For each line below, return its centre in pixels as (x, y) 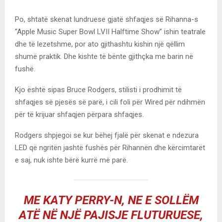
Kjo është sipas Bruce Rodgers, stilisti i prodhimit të (98, 89)
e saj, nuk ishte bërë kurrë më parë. (71, 160)
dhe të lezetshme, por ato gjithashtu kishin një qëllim (100, 44)
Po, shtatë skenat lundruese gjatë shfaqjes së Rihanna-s (107, 19)
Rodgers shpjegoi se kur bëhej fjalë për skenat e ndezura (107, 135)
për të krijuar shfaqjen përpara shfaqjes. (79, 114)
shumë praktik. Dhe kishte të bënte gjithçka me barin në (104, 56)
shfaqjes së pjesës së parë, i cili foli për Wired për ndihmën (110, 102)
